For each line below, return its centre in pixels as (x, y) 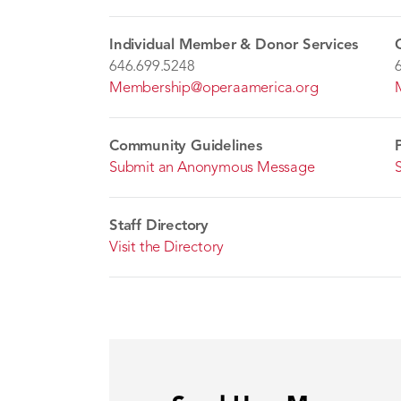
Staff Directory (159, 226)
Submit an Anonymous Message (212, 168)
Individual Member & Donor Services (234, 45)
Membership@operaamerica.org (214, 88)
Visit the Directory (167, 247)
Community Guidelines (186, 146)
